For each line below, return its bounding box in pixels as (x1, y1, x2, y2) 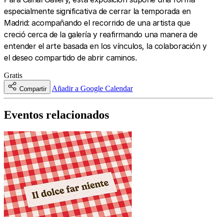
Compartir (19, 85, 46, 93)
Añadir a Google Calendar (52, 84, 133, 93)
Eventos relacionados (4, 108, 109, 121)
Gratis (4, 71, 22, 79)
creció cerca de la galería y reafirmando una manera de (4, 29, 198, 39)
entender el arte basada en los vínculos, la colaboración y (4, 41, 207, 51)
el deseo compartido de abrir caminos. (4, 52, 137, 62)
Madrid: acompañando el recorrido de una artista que (4, 17, 190, 28)
